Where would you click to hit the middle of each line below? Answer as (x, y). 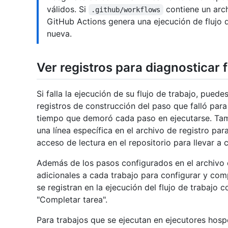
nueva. (59, 34)
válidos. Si (68, 9)
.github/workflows (126, 10)
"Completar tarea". (72, 200)
